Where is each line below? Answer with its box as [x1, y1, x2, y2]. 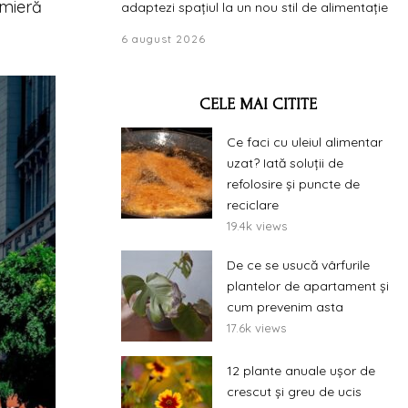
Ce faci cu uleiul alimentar [227, 134, 382, 150]
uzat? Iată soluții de [227, 155, 343, 171]
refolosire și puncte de [227, 176, 360, 192]
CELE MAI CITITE [199, 96, 317, 113]
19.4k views [227, 219, 287, 233]
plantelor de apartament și [227, 278, 389, 294]
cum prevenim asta [227, 299, 343, 315]
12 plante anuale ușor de [227, 362, 375, 379]
